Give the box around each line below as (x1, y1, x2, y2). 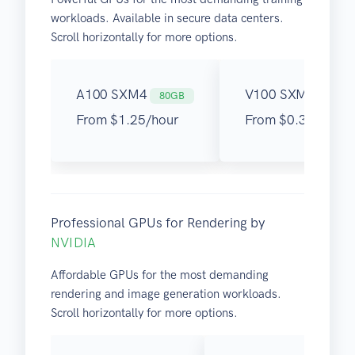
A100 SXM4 (76, 86, 151, 103)
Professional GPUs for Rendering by (51, 215, 265, 231)
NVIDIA (51, 235, 96, 251)
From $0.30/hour (244, 112, 348, 128)
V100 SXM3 (244, 86, 319, 103)
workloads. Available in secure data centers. (51, 11, 284, 26)
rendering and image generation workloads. (51, 287, 281, 302)
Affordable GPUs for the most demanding (51, 268, 269, 283)
